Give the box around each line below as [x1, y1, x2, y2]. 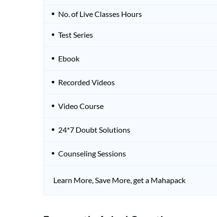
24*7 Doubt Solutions [58, 125, 130, 135]
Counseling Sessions [58, 149, 126, 158]
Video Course [58, 101, 104, 111]
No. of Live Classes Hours [58, 9, 142, 19]
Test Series [58, 30, 93, 40]
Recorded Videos [58, 77, 115, 87]
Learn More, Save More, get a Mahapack [53, 175, 186, 185]
